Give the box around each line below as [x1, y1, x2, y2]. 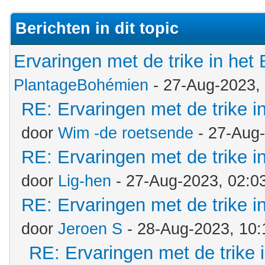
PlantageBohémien [14, 76, 148, 94]
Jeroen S [58, 220, 122, 238]
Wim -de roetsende [58, 124, 193, 142]
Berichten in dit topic [15, 20, 179, 37]
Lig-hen [58, 172, 111, 190]
